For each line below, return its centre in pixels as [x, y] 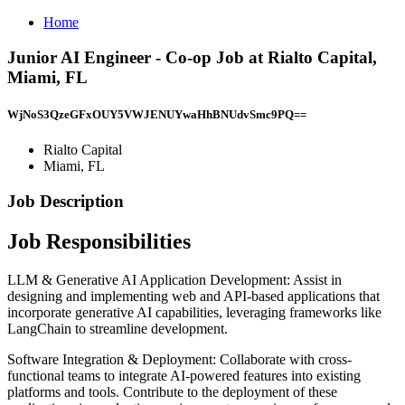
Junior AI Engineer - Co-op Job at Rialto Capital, [192, 57]
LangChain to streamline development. [118, 328]
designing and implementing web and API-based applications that [193, 296]
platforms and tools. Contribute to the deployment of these [172, 391]
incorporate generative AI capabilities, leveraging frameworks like [194, 312]
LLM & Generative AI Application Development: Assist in [174, 279]
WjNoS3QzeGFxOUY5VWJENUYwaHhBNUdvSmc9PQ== [157, 114]
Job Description [66, 201]
